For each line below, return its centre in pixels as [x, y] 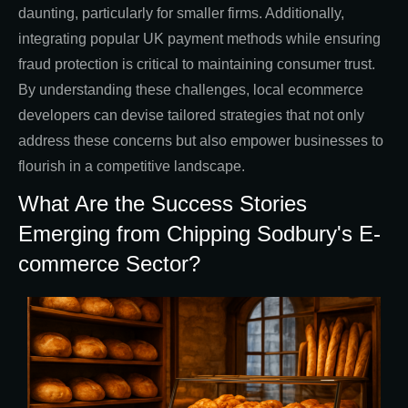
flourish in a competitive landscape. [132, 166]
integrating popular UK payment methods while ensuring [199, 38]
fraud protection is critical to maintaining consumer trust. [197, 64]
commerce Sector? [109, 263]
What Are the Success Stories [163, 203]
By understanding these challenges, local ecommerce [191, 89]
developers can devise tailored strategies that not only [191, 115]
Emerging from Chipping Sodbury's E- [199, 233]
